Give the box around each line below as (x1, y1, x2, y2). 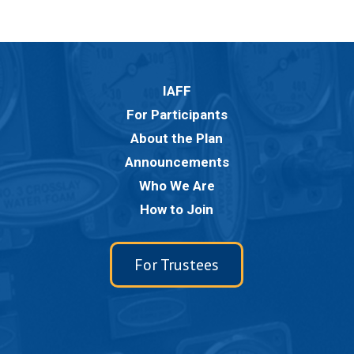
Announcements (124, 154, 229, 170)
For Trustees (134, 254, 220, 275)
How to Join (140, 201, 214, 217)
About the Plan (130, 130, 224, 146)
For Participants (126, 107, 228, 122)
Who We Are (138, 178, 215, 194)
